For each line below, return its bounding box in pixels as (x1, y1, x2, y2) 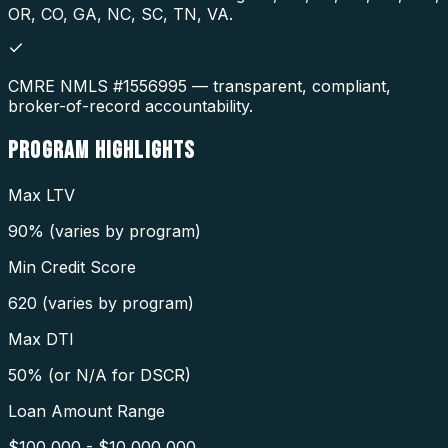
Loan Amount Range (8, 400, 165, 421)
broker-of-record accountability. (8, 95, 253, 116)
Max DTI (8, 328, 74, 349)
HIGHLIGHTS (94, 135, 196, 165)
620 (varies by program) (8, 292, 194, 313)
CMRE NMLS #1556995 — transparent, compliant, (8, 75, 391, 96)
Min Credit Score (8, 256, 136, 277)
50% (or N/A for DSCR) (8, 364, 191, 385)
